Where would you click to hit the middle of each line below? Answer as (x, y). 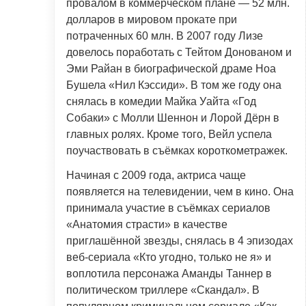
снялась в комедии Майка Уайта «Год (161, 101)
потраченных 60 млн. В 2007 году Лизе (165, 36)
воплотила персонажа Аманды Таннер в (169, 273)
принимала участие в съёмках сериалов (168, 208)
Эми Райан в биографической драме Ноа (171, 68)
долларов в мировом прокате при (152, 19)
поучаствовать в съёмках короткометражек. (177, 150)
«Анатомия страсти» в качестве (147, 224)
